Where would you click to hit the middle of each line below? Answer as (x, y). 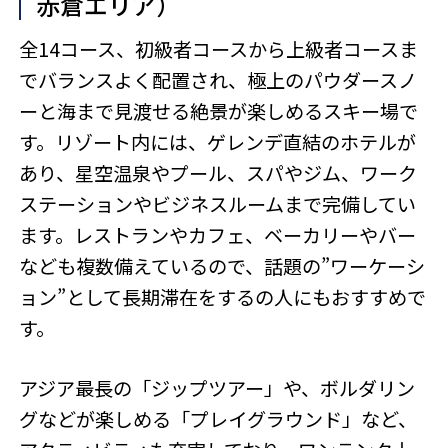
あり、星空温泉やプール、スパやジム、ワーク (218, 173)
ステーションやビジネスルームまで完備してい (218, 204)
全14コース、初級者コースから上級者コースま (219, 49)
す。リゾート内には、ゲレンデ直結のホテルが (218, 142)
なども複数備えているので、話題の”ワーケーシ (222, 266)
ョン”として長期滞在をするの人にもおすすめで (223, 297)
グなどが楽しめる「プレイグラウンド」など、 (218, 418)
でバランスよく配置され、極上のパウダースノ (218, 80)
